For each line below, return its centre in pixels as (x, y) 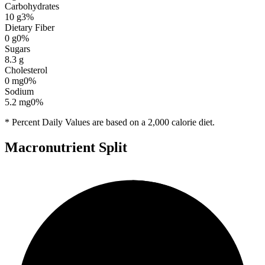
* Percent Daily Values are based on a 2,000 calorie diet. (110, 122)
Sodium (19, 91)
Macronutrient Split (66, 147)
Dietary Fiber (30, 27)
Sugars (17, 49)
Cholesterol (26, 70)
